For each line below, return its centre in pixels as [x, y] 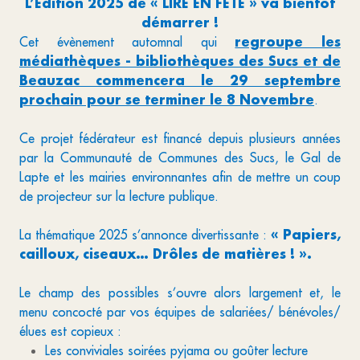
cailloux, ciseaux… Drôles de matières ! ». [166, 254]
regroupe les [288, 41]
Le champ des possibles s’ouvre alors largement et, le [180, 292]
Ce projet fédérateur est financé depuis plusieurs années [180, 138]
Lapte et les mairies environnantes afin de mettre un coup [180, 177]
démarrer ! [180, 22]
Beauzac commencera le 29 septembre [180, 80]
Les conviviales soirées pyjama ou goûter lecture [176, 350]
